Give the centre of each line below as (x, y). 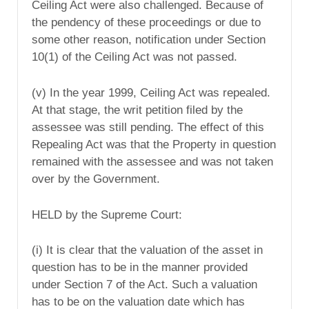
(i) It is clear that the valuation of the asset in (147, 250)
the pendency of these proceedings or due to (146, 22)
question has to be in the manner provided (140, 268)
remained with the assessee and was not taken (152, 161)
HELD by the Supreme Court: (107, 215)
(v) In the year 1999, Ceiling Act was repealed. (151, 92)
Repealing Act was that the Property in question (154, 144)
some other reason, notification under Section (149, 39)
